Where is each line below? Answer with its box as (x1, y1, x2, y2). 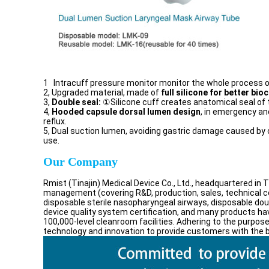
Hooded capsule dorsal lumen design (52, 107, 201, 116)
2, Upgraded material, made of (43, 88, 161, 97)
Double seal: (52, 97, 101, 107)
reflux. (43, 116, 67, 126)
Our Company (43, 155, 118, 168)
